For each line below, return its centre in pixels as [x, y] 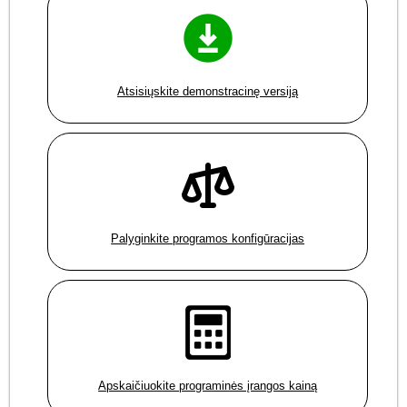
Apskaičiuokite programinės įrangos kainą [208, 386]
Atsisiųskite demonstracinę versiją [208, 92]
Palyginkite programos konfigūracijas [208, 239]
